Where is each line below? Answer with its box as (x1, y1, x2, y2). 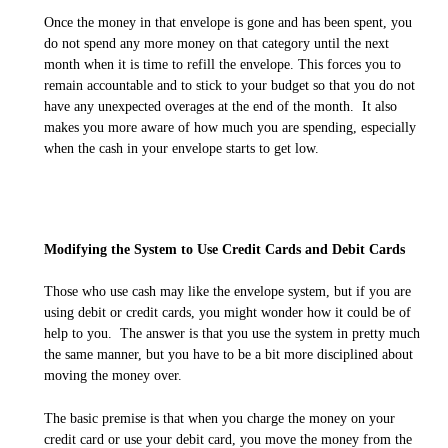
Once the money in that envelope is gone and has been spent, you (44, 14, 412, 30)
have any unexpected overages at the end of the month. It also (44, 98, 397, 114)
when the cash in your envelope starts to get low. (44, 140, 319, 156)
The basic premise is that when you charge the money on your (44, 411, 395, 427)
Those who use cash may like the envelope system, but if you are (44, 284, 411, 300)
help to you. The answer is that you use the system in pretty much (44, 326, 420, 342)
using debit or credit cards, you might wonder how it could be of (44, 305, 411, 321)
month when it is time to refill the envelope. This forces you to (44, 56, 401, 72)
